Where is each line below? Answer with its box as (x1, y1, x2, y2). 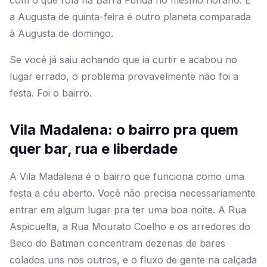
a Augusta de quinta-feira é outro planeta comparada (10, 11, 251, 23)
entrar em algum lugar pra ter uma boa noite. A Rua (10, 204, 246, 216)
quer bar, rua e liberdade (10, 140, 178, 158)
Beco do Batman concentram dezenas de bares (10, 237, 225, 250)
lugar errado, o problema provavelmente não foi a (10, 70, 238, 83)
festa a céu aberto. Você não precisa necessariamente (10, 187, 256, 200)
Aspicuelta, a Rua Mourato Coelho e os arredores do (10, 221, 250, 233)
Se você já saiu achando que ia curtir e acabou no (10, 54, 237, 66)
